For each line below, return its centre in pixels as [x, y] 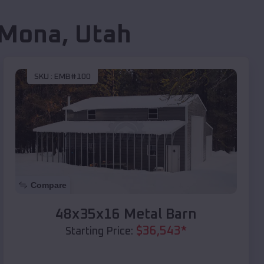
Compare [49, 185]
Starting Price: [99, 231]
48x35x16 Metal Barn [126, 214]
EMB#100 [72, 77]
